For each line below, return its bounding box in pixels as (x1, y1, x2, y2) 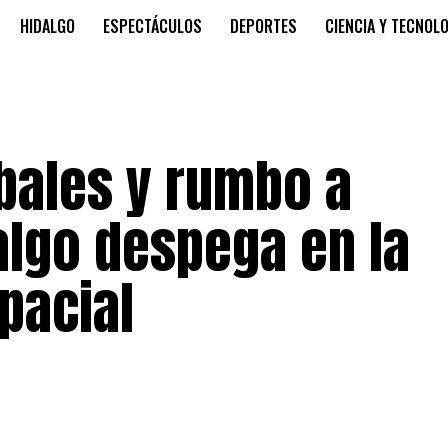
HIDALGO (20, 14, 75, 38)
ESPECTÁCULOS (103, 14, 202, 38)
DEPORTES (230, 14, 297, 38)
